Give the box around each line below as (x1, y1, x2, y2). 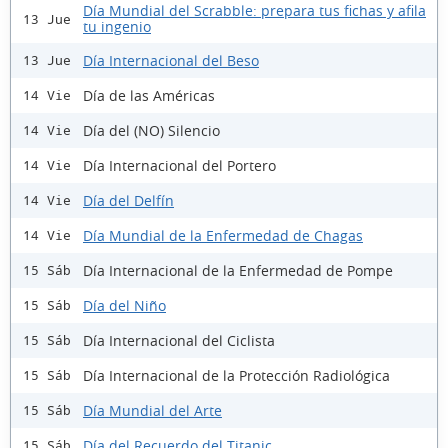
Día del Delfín (83, 190, 174, 210)
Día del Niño (83, 295, 166, 315)
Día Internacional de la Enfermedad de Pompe (83, 260, 393, 280)
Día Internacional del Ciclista (83, 330, 275, 350)
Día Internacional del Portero (83, 155, 276, 175)
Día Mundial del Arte (83, 400, 222, 420)
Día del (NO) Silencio (83, 120, 220, 140)
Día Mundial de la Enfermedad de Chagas (83, 225, 363, 245)
